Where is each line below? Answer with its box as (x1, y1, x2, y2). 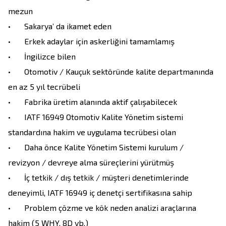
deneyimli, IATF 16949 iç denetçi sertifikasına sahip (8, 188, 192, 198)
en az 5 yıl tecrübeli (8, 82, 80, 92)
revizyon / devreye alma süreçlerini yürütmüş (8, 157, 174, 167)
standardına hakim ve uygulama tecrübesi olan (8, 127, 178, 137)
